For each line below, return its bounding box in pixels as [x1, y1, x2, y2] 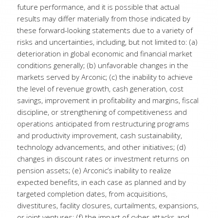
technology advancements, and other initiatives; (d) [17, 142, 186, 152]
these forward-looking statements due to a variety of [17, 25, 193, 35]
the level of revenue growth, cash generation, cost [17, 84, 183, 93]
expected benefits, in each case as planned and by [17, 177, 186, 187]
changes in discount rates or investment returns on [17, 154, 189, 163]
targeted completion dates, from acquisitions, [17, 189, 167, 199]
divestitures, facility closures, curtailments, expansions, [17, 200, 199, 210]
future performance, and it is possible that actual [17, 2, 180, 12]
